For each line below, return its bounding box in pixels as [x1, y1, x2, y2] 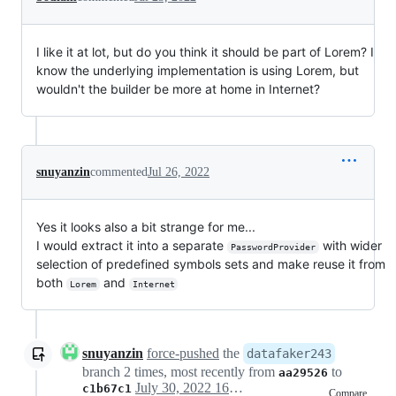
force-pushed [147, 346, 219, 361]
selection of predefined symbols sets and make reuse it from [36, 256, 385, 271]
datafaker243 [247, 346, 331, 361]
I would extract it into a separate [36, 238, 227, 253]
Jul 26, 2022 [148, 165, 209, 179]
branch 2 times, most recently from [82, 364, 278, 379]
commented [90, 165, 148, 179]
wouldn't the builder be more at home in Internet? [36, 81, 320, 96]
